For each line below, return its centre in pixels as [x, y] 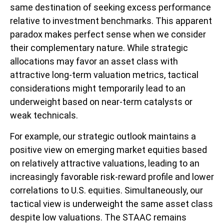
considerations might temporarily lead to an [98, 88]
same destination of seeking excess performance [110, 7]
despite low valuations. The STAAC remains [98, 217]
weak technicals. [44, 115]
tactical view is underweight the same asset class [111, 203]
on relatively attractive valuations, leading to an [105, 163]
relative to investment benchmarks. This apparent [111, 20]
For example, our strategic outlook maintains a [103, 136]
